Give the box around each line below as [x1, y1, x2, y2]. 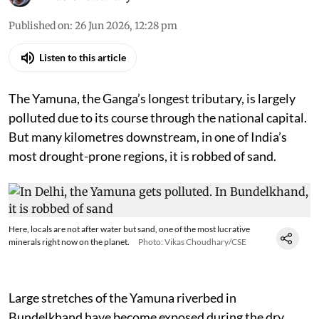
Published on [9, 19, 70, 32]
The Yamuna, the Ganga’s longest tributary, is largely [9, 90, 296, 106]
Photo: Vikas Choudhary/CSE [138, 236, 246, 247]
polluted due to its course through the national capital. [9, 109, 307, 125]
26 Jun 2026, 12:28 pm [75, 19, 177, 32]
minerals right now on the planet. [9, 236, 130, 247]
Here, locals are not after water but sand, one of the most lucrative [9, 223, 250, 234]
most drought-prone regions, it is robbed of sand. [9, 147, 278, 164]
